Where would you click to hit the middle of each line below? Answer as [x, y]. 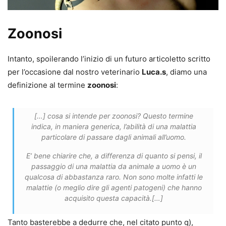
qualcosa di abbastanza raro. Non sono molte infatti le [114, 177]
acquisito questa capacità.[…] [114, 198]
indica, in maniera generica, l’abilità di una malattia [114, 126]
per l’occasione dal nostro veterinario [75, 72]
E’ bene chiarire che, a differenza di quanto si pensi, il [114, 155]
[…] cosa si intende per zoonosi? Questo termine [114, 116]
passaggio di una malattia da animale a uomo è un [114, 166]
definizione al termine [47, 85]
